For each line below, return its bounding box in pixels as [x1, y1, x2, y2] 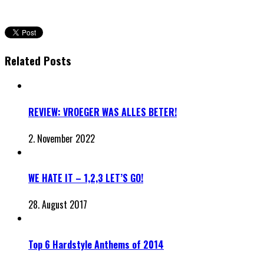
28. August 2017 [28, 197, 87, 212]
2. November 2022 [28, 131, 95, 146]
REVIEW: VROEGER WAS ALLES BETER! [28, 104, 177, 119]
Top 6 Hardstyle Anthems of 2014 [28, 237, 164, 252]
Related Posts [5, 52, 71, 68]
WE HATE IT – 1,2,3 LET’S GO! [28, 171, 143, 186]
